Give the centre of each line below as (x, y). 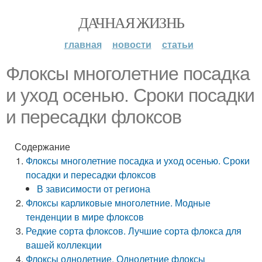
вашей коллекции (64, 245)
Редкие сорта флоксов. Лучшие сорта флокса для (134, 231)
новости (132, 44)
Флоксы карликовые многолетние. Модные (118, 203)
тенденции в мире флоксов (85, 217)
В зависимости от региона (94, 189)
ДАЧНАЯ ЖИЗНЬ (131, 22)
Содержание (42, 146)
